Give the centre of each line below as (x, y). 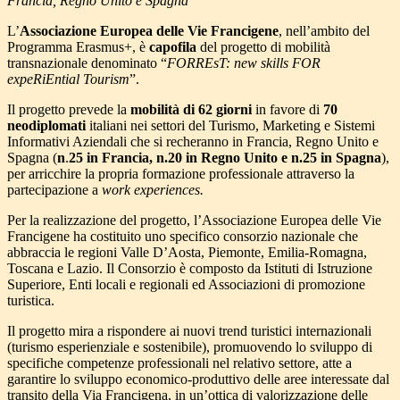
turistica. (31, 301)
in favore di (287, 110)
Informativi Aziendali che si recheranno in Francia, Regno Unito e (193, 142)
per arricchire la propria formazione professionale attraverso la (181, 174)
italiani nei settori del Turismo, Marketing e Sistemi (230, 126)
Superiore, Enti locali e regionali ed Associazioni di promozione (186, 285)
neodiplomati (46, 126)
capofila (173, 47)
